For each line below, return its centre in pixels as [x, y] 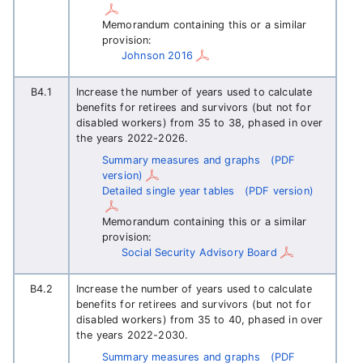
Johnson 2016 [157, 56]
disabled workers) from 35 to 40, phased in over [200, 320]
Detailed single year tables [169, 191]
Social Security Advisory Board [199, 252]
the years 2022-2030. [132, 335]
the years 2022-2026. [132, 138]
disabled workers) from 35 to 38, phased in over [200, 123]
